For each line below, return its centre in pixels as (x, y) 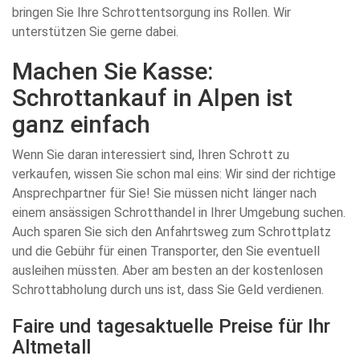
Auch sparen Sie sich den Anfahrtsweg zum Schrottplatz (172, 232)
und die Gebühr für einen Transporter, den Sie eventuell (166, 251)
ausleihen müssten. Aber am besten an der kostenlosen (168, 270)
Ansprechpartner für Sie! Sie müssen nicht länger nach (164, 193)
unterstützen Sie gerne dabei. (95, 32)
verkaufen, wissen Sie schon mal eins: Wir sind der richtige (174, 174)
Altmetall (51, 347)
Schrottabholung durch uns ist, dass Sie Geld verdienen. (168, 290)
